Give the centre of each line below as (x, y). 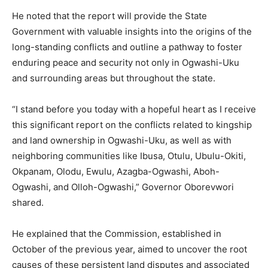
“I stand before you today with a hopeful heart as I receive (134, 109)
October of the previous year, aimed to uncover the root (130, 249)
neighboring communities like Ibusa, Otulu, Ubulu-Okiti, (129, 156)
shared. (28, 202)
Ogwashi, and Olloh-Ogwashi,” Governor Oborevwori (123, 187)
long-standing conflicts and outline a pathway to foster (127, 47)
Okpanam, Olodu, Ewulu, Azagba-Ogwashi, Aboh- (116, 171)
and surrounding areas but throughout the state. (114, 78)
